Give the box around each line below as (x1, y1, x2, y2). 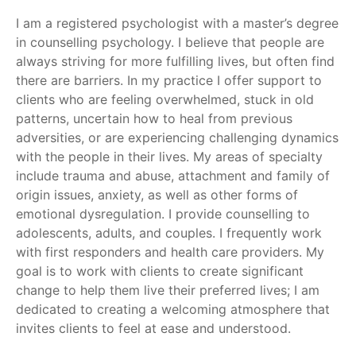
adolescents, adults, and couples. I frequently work (16, 224, 322, 241)
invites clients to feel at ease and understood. (16, 319, 291, 336)
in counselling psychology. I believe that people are (16, 33, 324, 50)
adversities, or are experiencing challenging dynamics (16, 129, 339, 145)
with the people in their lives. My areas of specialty (16, 148, 323, 164)
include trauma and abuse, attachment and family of (16, 167, 330, 184)
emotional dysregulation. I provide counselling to (16, 205, 310, 222)
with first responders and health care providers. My (16, 243, 324, 260)
